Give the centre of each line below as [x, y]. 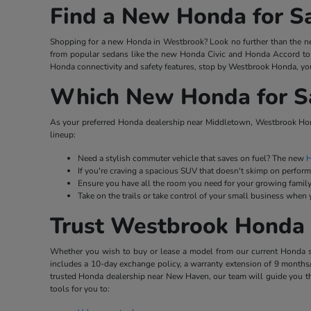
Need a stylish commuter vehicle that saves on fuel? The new [192, 159]
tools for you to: [79, 289]
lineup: [62, 135]
